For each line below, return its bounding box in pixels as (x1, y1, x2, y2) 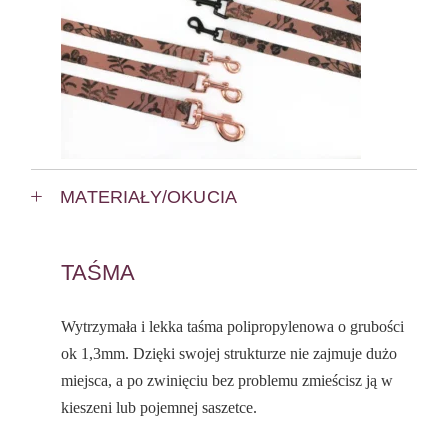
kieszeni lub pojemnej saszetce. (61, 399, 258, 417)
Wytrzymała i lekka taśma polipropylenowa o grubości (61, 318, 405, 336)
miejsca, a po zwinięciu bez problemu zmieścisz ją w (61, 372, 394, 390)
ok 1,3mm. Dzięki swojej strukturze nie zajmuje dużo (61, 345, 398, 363)
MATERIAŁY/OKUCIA (60, 187, 237, 208)
